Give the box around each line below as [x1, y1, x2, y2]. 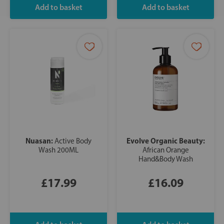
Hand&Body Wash [138, 154, 193, 164]
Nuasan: [25, 136, 54, 146]
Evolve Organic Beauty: [126, 136, 205, 146]
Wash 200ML [38, 145, 78, 155]
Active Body [54, 136, 91, 146]
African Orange [142, 145, 189, 155]
